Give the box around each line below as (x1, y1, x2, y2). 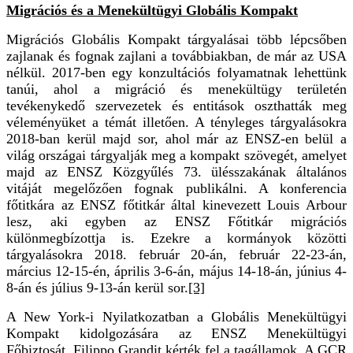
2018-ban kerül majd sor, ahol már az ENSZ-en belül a (6, 130, 347, 147)
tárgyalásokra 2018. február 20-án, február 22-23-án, (6, 246, 347, 262)
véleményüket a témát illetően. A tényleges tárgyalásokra (6, 113, 347, 130)
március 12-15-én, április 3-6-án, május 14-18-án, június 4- (6, 262, 347, 279)
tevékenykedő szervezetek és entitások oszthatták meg (6, 97, 347, 113)
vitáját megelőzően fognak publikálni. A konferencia (6, 180, 347, 196)
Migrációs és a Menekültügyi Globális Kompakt (6, 2, 298, 18)
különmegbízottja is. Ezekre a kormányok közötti (6, 229, 347, 246)
